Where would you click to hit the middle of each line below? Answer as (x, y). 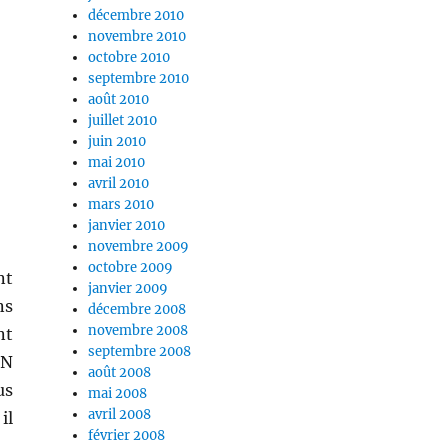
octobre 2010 (129, 58)
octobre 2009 (131, 268)
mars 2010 (121, 205)
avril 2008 (120, 415)
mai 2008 (118, 394)
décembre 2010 (136, 16)
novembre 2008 (138, 331)
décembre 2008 (137, 310)
